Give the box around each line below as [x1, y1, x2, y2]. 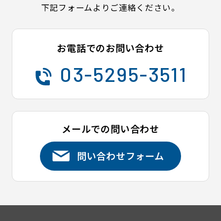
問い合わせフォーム [76, 149, 164, 163]
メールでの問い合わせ [62, 121, 159, 136]
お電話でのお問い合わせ [57, 41, 164, 55]
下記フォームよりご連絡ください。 [41, 1, 180, 13]
